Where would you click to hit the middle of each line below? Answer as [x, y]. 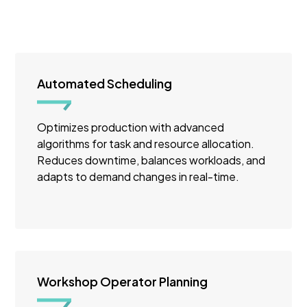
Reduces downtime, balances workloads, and [151, 160]
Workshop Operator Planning [123, 281]
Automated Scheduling [105, 83]
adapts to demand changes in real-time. [138, 176]
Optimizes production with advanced [131, 127]
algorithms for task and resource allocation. [146, 143]
